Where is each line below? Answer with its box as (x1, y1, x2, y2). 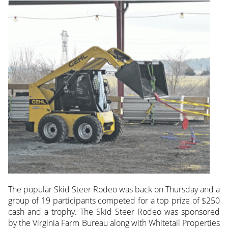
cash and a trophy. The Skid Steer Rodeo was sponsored (8, 206, 220, 218)
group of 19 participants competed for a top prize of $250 (8, 195, 220, 207)
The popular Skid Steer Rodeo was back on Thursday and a (8, 184, 220, 195)
